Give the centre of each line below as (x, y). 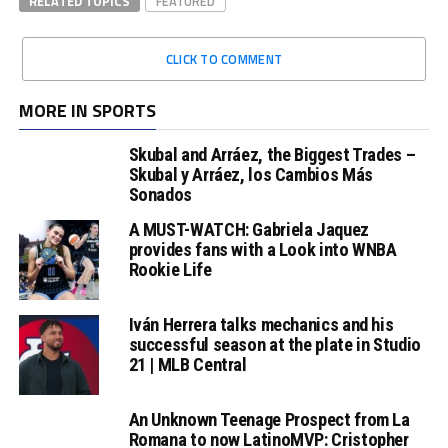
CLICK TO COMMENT (224, 59)
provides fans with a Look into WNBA (262, 250)
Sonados (160, 195)
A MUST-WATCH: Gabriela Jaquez (248, 230)
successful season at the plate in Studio (274, 345)
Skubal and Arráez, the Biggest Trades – (272, 155)
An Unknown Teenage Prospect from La (269, 420)
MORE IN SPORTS (87, 111)
